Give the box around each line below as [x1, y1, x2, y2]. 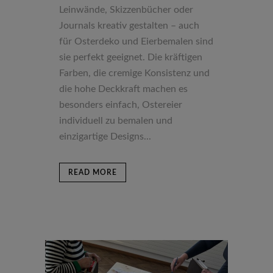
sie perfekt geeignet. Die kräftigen [59, 52, 202, 62]
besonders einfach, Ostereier [59, 100, 182, 110]
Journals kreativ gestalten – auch [59, 21, 199, 30]
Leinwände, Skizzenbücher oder [59, 5, 193, 15]
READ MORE [68, 169, 117, 176]
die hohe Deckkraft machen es [59, 84, 188, 94]
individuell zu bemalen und [59, 116, 172, 126]
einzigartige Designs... [59, 132, 151, 141]
